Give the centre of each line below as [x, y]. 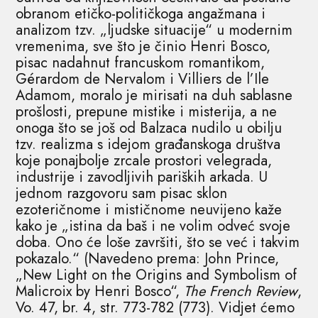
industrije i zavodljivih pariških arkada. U [142, 177]
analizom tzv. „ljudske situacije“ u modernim [154, 30]
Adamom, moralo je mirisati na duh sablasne [154, 95]
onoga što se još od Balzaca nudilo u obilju [149, 128]
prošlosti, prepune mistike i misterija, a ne [147, 111]
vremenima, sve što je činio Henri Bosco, [143, 46]
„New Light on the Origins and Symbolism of [157, 275]
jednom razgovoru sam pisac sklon [122, 193]
